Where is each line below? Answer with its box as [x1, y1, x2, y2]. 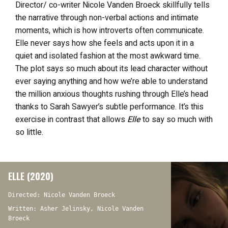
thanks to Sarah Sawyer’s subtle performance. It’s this [15, 100, 204, 113]
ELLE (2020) [8, 169, 53, 183]
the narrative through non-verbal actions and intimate [15, 11, 198, 24]
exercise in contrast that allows [15, 113, 127, 126]
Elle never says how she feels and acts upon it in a [15, 37, 194, 49]
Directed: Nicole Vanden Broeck [8, 191, 115, 198]
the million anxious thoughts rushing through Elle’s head [15, 88, 208, 100]
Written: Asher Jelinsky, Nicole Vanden [8, 205, 144, 212]
